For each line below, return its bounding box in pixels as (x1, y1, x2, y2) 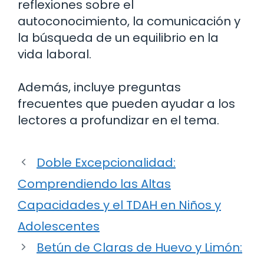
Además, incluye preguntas (18, 78, 181, 95)
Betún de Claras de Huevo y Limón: (37, 239, 242, 256)
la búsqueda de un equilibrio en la (18, 29, 219, 46)
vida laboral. (18, 45, 91, 62)
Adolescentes (18, 217, 100, 235)
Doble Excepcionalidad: (37, 154, 176, 171)
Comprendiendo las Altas (18, 175, 171, 192)
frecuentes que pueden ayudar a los (18, 95, 235, 112)
